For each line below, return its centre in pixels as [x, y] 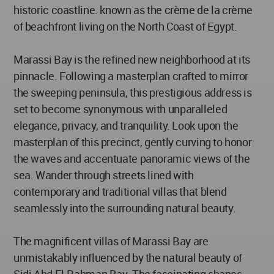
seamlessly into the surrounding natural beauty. [125, 208]
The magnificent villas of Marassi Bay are [111, 241]
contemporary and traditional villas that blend [120, 192]
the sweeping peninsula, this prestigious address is [133, 93]
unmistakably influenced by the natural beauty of [128, 258]
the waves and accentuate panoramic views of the [132, 159]
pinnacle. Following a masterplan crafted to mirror [131, 76]
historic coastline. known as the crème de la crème [133, 10]
